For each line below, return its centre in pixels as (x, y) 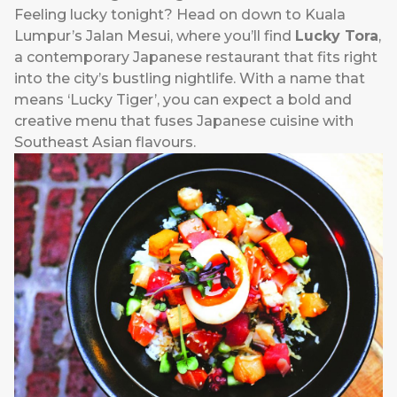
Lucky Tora (337, 36)
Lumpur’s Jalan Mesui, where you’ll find (155, 36)
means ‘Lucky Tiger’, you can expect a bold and (183, 100)
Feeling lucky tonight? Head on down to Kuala (180, 15)
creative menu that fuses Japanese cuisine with (184, 121)
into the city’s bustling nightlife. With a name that (190, 79)
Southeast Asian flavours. (105, 143)
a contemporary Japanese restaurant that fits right (196, 58)
